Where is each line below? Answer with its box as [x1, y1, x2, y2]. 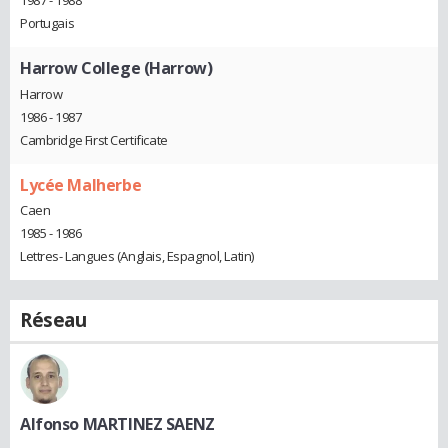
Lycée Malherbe [20, 173, 142, 196]
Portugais [20, 14, 75, 33]
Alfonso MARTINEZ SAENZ [20, 413, 215, 436]
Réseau [20, 307, 87, 334]
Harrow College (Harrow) [20, 57, 213, 80]
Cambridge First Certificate [20, 130, 168, 149]
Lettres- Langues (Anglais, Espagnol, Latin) [20, 247, 254, 266]
